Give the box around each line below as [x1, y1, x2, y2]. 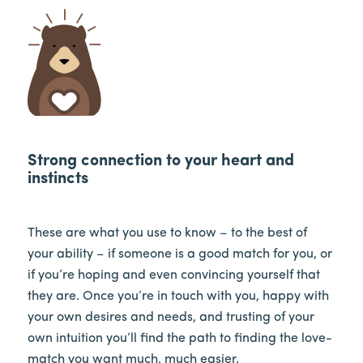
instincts [27, 170, 88, 187]
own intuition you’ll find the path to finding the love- [27, 332, 332, 346]
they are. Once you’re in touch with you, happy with [27, 290, 329, 304]
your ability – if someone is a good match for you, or [27, 248, 332, 262]
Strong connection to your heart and [27, 152, 294, 169]
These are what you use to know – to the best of [27, 227, 307, 241]
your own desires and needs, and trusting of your [27, 311, 314, 325]
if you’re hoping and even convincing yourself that [27, 269, 320, 283]
